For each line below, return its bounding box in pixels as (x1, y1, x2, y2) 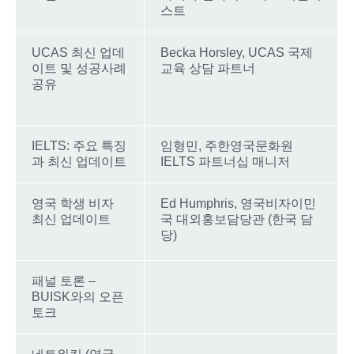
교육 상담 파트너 (160, 61, 255, 75)
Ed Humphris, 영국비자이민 (160, 196, 316, 210)
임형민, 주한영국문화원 (160, 138, 293, 153)
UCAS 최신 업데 (32, 45, 125, 59)
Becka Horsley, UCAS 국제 (160, 45, 313, 59)
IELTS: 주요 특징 (32, 138, 126, 153)
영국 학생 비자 (32, 196, 114, 210)
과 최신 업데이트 (32, 154, 126, 168)
